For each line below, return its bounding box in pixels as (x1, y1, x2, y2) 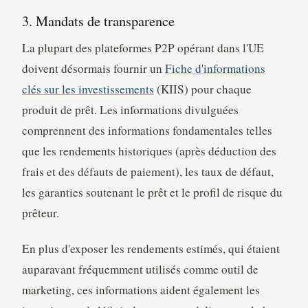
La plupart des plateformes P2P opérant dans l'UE (21, 40, 264, 56)
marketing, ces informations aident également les (21, 282, 260, 298)
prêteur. (21, 205, 59, 221)
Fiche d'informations (164, 60, 265, 77)
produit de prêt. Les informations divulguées (21, 102, 239, 118)
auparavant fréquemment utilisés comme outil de (21, 261, 258, 278)
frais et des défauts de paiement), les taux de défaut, (21, 164, 274, 180)
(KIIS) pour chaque (153, 81, 252, 98)
